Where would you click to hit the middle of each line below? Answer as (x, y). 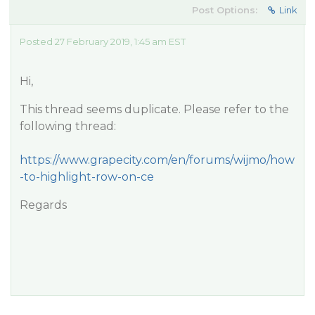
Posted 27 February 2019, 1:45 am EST (103, 41)
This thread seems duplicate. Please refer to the (154, 109)
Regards (43, 205)
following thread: (68, 126)
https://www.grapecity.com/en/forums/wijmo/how (157, 160)
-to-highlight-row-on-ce (87, 177)
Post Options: (225, 10)
